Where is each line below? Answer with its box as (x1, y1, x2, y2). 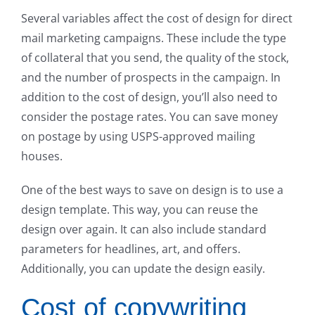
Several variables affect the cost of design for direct (21, 10, 292, 26)
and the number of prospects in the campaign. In (21, 69, 281, 85)
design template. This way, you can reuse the (21, 201, 258, 217)
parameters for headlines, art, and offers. (21, 240, 240, 257)
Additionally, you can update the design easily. (21, 260, 265, 276)
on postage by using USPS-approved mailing (21, 128, 255, 144)
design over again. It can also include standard (21, 221, 266, 237)
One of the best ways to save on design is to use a (21, 181, 283, 198)
